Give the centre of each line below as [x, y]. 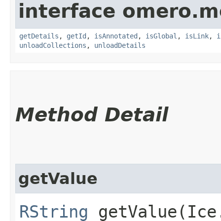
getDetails [39, 36]
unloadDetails [120, 45]
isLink [197, 36]
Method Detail [92, 114]
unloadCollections [53, 45]
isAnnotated [116, 36]
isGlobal [161, 36]
